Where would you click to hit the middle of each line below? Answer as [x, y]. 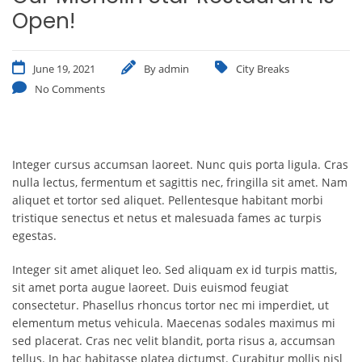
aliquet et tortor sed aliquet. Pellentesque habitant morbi [168, 200]
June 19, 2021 [64, 69]
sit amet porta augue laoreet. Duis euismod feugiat [150, 287]
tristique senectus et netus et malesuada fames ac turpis [167, 218]
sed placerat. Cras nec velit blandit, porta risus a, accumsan [174, 341]
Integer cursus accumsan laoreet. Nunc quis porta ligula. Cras [180, 164]
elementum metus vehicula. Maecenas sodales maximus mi [174, 323]
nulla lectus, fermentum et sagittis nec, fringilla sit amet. [167, 182]
